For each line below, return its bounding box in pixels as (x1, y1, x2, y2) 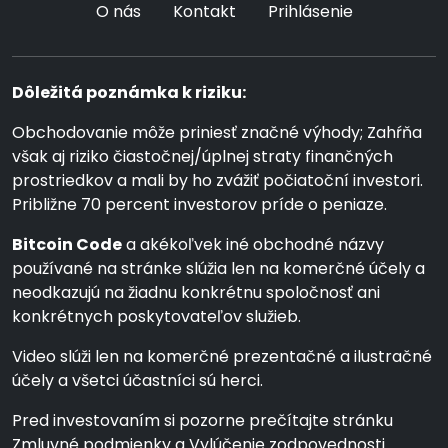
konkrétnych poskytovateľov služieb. (12, 305, 301, 328)
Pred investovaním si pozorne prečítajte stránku (12, 409, 393, 432)
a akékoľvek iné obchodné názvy (122, 233, 384, 256)
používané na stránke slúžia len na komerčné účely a (12, 257, 425, 280)
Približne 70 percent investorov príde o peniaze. (12, 193, 387, 216)
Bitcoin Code (12, 233, 122, 256)
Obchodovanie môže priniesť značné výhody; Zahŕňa (12, 121, 422, 144)
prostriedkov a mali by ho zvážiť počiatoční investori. (12, 169, 423, 192)
